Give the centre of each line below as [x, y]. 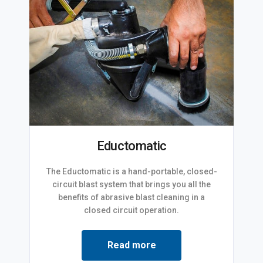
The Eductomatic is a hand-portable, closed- [131, 171]
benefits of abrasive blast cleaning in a [131, 197]
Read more [131, 245]
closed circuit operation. [131, 210]
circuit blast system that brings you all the [131, 184]
